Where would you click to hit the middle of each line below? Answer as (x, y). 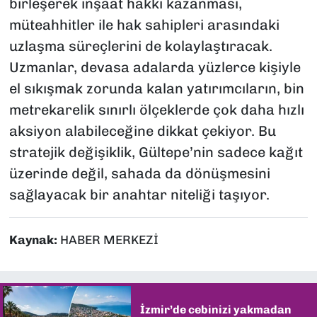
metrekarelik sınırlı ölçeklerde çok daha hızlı (156, 110)
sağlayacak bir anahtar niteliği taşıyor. (139, 195)
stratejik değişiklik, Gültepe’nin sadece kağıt (156, 152)
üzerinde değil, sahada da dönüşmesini (139, 174)
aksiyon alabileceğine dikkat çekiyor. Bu (142, 131)
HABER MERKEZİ (109, 240)
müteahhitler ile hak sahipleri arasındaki (144, 25)
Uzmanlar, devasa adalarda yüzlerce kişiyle (155, 68)
